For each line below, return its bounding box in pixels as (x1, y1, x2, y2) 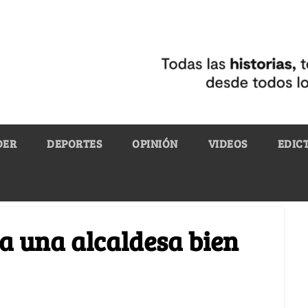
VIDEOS (208, 135, 247, 151)
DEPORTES (47, 135, 102, 151)
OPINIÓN (132, 135, 178, 151)
